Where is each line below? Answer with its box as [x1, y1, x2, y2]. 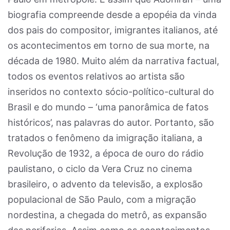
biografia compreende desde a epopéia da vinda [8, 9, 217, 20]
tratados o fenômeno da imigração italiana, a [8, 132, 202, 143]
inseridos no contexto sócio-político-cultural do [8, 86, 214, 97]
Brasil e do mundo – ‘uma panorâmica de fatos [8, 102, 208, 112]
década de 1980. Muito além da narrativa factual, [8, 55, 219, 66]
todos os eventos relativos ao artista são [8, 71, 185, 82]
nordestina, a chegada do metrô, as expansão [8, 209, 207, 220]
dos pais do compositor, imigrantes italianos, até [8, 25, 218, 35]
